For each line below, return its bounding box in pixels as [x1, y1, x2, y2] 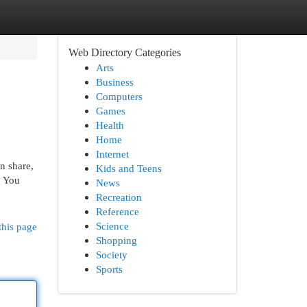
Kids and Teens [95, 162, 162, 174]
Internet [95, 148, 129, 160]
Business [95, 76, 134, 88]
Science [95, 220, 129, 232]
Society [95, 249, 127, 260]
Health [95, 119, 124, 131]
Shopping [95, 234, 137, 246]
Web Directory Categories [68, 47, 181, 58]
